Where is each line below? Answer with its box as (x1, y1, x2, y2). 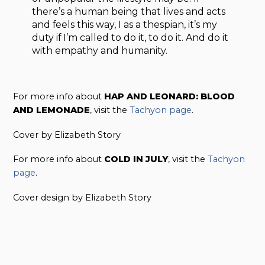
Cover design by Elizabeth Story (13, 192, 152, 203)
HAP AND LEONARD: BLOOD (104, 91, 235, 102)
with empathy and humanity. (32, 44, 168, 56)
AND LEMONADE (13, 104, 91, 115)
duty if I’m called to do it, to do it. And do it (32, 31, 229, 43)
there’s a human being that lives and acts (32, 5, 226, 17)
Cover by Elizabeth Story (13, 129, 121, 140)
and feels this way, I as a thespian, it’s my (32, 18, 218, 30)
